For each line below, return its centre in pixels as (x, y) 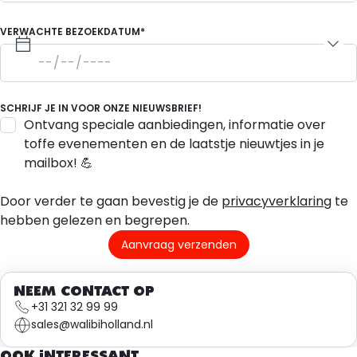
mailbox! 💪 (59, 163)
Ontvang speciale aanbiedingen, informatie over (175, 124)
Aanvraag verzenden (178, 244)
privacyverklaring (277, 201)
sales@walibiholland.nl (92, 325)
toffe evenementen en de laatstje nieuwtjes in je (174, 143)
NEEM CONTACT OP (84, 292)
